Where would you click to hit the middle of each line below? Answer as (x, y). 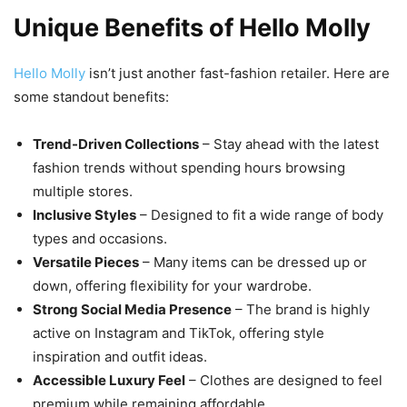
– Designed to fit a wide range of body (260, 215)
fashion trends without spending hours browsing (189, 168)
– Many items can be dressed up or (253, 263)
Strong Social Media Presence (132, 310)
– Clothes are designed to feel (284, 381)
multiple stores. (83, 192)
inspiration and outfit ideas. (120, 357)
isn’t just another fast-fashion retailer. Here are (238, 74)
